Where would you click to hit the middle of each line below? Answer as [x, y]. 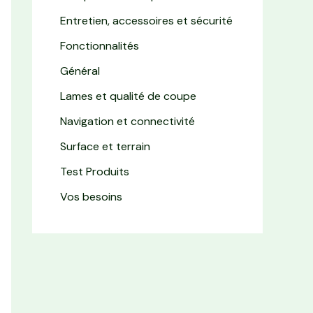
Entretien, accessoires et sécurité [146, 21]
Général [80, 71]
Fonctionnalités [100, 46]
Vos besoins [91, 197]
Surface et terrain [105, 147]
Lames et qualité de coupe [128, 96]
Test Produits [95, 172]
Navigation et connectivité [128, 122]
